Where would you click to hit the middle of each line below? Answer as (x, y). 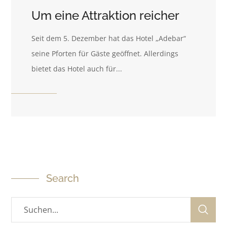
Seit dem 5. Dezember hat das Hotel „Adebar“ (109, 39)
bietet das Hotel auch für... (77, 69)
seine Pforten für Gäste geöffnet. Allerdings (105, 54)
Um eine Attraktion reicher (106, 16)
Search (63, 179)
